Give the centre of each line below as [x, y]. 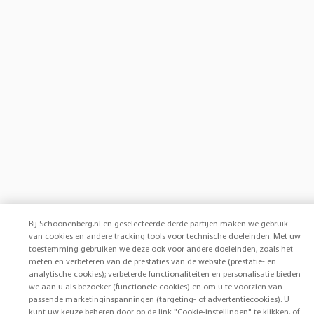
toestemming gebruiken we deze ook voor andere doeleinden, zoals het [161, 250]
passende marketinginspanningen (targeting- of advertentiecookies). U [159, 300]
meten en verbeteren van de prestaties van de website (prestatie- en [152, 262]
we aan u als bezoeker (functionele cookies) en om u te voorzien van [155, 287]
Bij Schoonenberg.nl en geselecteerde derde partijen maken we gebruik [158, 224]
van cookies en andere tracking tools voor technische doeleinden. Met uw [164, 237]
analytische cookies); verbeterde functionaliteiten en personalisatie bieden [164, 275]
